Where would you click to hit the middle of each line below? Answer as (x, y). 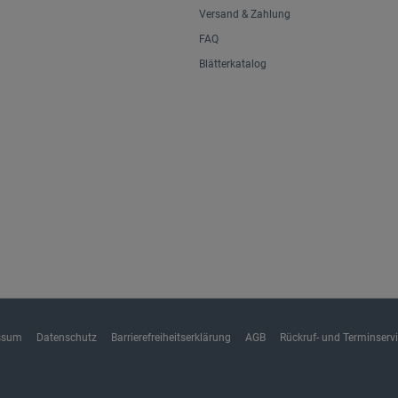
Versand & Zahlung (245, 15)
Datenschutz (67, 338)
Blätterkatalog (233, 64)
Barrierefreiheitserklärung (171, 338)
